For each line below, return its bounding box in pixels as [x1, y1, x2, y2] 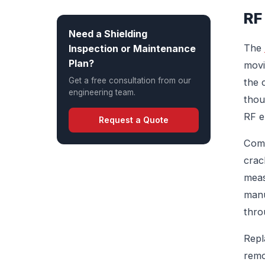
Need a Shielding [69, 28, 147, 40]
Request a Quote [99, 115, 169, 125]
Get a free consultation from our [69, 76, 191, 85]
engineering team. [69, 88, 135, 97]
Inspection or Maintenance [69, 43, 196, 54]
